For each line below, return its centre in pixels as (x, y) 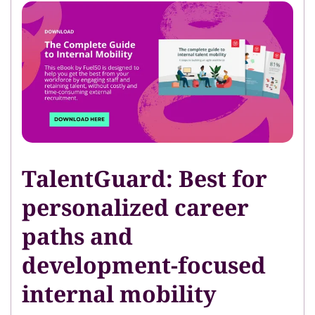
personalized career (135, 207)
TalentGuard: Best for (144, 179)
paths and (77, 236)
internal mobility (119, 294)
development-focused (144, 265)
